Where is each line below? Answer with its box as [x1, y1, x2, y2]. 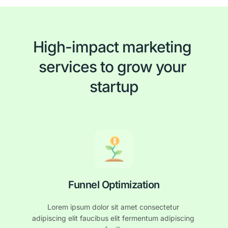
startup [90, 77, 138, 96]
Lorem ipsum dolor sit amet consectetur [47, 203, 179, 212]
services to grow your [38, 57, 186, 76]
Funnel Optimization [68, 179, 160, 191]
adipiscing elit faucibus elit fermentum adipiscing [32, 214, 194, 223]
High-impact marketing [33, 37, 191, 56]
